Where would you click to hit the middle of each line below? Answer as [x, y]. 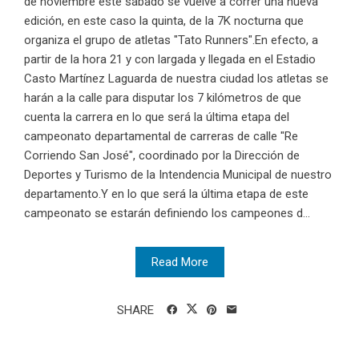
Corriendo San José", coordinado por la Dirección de [162, 155]
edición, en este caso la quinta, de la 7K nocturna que [164, 20]
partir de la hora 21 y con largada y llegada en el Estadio [170, 59]
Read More [179, 262]
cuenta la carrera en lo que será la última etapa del [157, 117]
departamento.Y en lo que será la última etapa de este [166, 194]
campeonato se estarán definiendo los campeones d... [167, 213]
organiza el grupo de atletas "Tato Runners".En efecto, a [171, 40]
